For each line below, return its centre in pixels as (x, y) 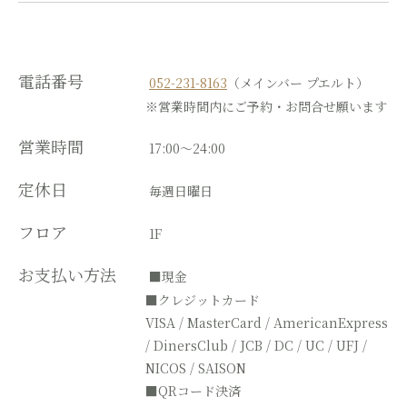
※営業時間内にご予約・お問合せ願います (266, 107)
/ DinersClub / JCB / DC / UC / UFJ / (256, 346)
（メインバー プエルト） (298, 83)
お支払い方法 (84, 275)
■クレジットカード (203, 300)
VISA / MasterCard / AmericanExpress (267, 323)
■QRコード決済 (193, 391)
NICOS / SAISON (196, 368)
